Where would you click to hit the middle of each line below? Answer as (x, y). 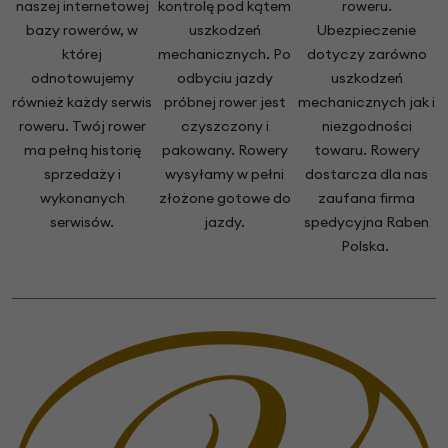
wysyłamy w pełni (224, 174)
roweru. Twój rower (82, 126)
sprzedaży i (82, 174)
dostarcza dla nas (366, 174)
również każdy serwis (82, 102)
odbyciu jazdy (224, 78)
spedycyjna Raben (366, 222)
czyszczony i (224, 126)
